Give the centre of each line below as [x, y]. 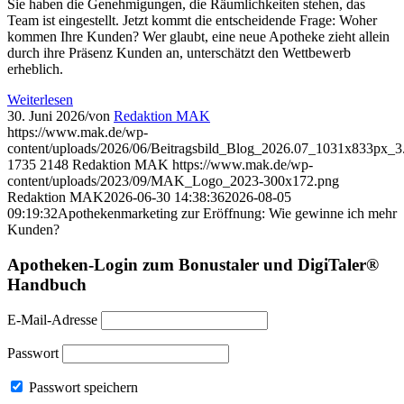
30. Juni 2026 [46, 115]
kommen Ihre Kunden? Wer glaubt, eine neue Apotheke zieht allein [198, 36]
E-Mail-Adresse [52, 320]
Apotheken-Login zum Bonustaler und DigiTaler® [193, 264]
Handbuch [47, 284]
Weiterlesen [40, 99]
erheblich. [35, 69]
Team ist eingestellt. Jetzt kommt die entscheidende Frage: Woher [192, 20]
